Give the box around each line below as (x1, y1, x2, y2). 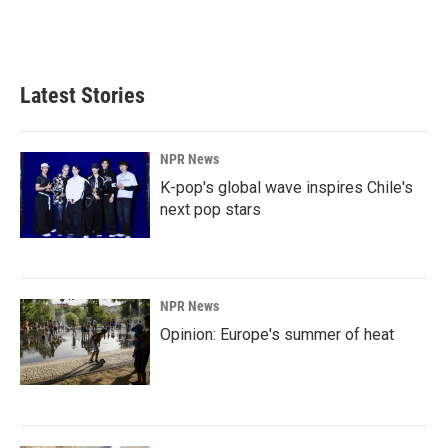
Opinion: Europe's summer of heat (160, 324, 394, 344)
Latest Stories (20, 82, 145, 108)
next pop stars (160, 199, 261, 219)
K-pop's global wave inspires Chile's (160, 177, 413, 197)
